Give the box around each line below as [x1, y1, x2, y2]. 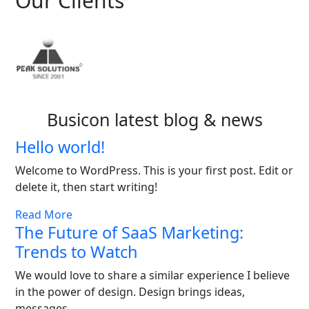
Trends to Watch [15, 241, 138, 263]
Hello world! [15, 136, 105, 159]
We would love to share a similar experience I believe [15, 268, 290, 283]
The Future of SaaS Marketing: [15, 221, 243, 244]
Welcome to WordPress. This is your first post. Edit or [15, 163, 293, 179]
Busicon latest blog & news [46, 108, 263, 132]
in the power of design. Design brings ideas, [15, 284, 245, 300]
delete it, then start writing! [15, 179, 157, 195]
